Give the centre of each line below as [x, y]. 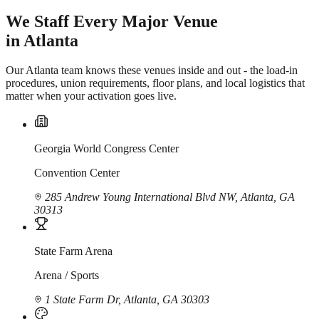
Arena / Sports [67, 276]
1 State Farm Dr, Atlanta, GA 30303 [126, 300]
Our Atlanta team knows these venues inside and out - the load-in [152, 70]
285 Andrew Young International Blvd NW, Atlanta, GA [168, 197]
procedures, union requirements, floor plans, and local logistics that [155, 83]
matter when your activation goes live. [91, 96]
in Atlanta [42, 40]
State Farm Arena [73, 251]
